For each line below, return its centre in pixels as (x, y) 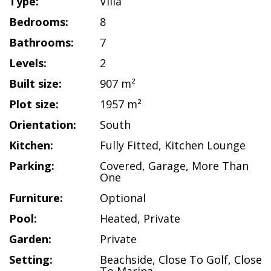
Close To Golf (193, 260)
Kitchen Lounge (205, 145)
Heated (119, 218)
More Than (220, 166)
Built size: (35, 83)
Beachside (126, 260)
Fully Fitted (129, 145)
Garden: (30, 239)
